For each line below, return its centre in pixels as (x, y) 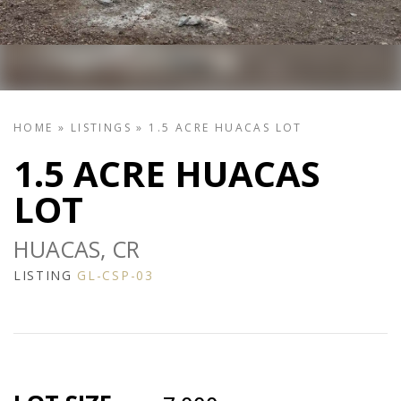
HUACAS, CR (77, 249)
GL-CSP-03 (115, 276)
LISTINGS (101, 128)
